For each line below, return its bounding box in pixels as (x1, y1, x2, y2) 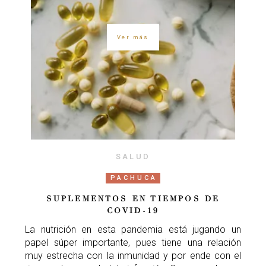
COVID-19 (106, 205, 160, 216)
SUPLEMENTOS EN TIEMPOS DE (46, 194, 220, 204)
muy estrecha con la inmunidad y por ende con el (25, 249, 241, 261)
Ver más (117, 34, 149, 41)
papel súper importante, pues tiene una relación (25, 236, 241, 248)
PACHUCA (110, 173, 157, 182)
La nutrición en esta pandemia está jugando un (25, 223, 241, 235)
